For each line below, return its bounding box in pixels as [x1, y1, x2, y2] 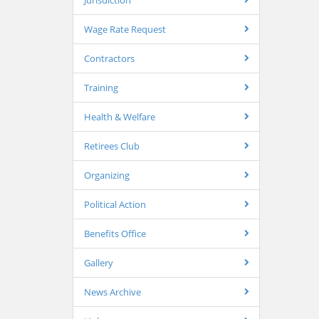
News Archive [84, 286, 141, 298]
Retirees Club [84, 140, 140, 152]
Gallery [84, 256, 113, 269]
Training [84, 81, 118, 94]
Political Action [84, 198, 146, 211]
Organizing [84, 169, 130, 182]
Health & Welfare [84, 110, 155, 123]
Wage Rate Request [84, 23, 166, 36]
